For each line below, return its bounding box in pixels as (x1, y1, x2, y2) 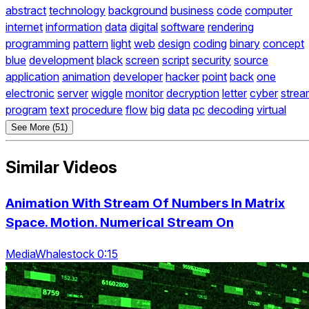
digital (130, 20, 158, 34)
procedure (72, 103, 123, 117)
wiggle (91, 86, 123, 101)
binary (230, 37, 260, 51)
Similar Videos (6, 157, 117, 178)
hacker (166, 70, 199, 84)
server (57, 86, 88, 101)
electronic (6, 86, 54, 101)
